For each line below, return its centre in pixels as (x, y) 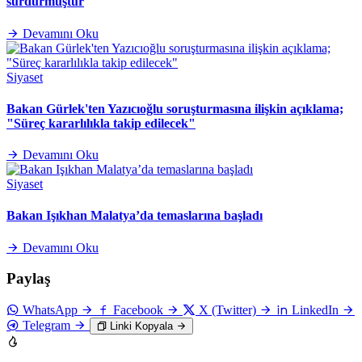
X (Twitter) (227, 310)
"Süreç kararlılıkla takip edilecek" (101, 123)
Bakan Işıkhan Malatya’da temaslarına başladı (135, 216)
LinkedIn (315, 310)
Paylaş (28, 279)
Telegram (46, 326)
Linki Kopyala (141, 326)
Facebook (138, 310)
